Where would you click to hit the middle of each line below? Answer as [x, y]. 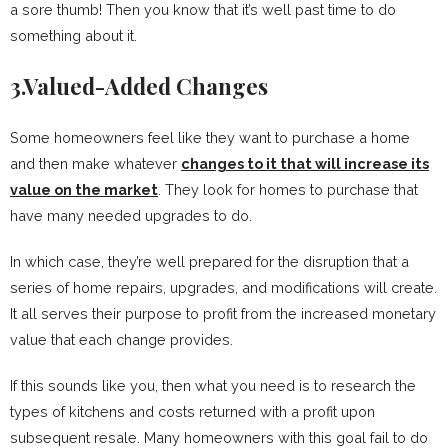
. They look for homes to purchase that [288, 190]
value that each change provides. [121, 340]
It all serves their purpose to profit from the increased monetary [223, 314]
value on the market [84, 190]
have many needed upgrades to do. [131, 216]
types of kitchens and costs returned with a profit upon [192, 412]
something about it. [73, 36]
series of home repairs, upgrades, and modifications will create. [223, 288]
